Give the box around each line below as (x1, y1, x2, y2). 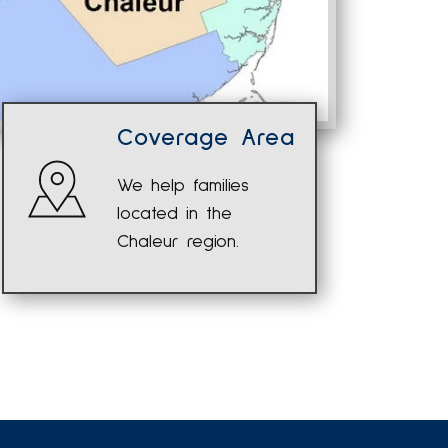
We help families (116, 177, 249, 195)
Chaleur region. (116, 233, 239, 251)
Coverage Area (116, 126, 295, 150)
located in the (116, 205, 232, 223)
